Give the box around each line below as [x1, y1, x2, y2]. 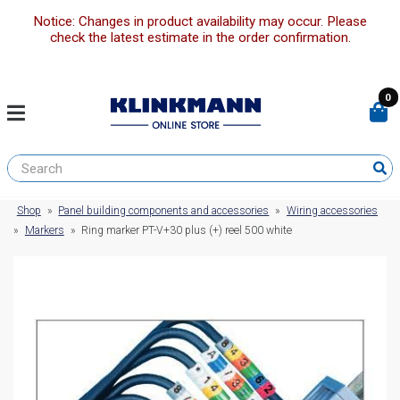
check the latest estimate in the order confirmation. [49, 29, 351, 46]
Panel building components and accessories [58, 204, 270, 218]
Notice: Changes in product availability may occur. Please [33, 13, 367, 30]
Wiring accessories [286, 204, 378, 218]
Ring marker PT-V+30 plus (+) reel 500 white [81, 224, 293, 237]
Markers [24, 224, 64, 237]
